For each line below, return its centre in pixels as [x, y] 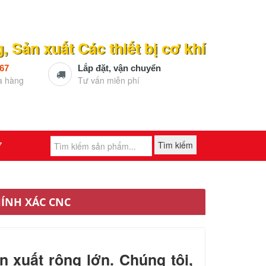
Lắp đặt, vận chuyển [119, 68]
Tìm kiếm [175, 145]
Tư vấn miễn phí [109, 80]
